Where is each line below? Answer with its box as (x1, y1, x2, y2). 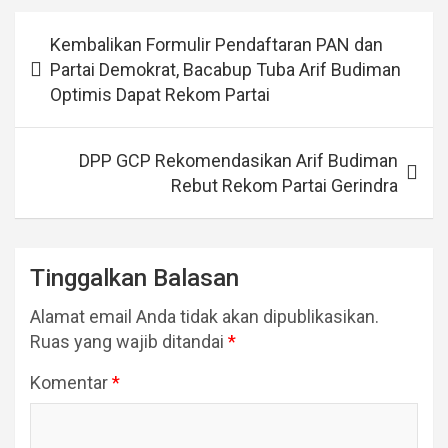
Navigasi (14, 12, 113, 42)
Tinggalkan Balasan (30, 264, 239, 293)
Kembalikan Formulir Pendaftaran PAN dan (50, 34, 383, 56)
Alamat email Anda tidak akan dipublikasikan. (30, 306, 379, 328)
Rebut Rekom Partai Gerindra (171, 175, 398, 197)
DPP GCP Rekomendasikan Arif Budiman (79, 150, 398, 172)
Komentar (30, 372, 112, 394)
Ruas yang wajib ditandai (30, 331, 228, 353)
